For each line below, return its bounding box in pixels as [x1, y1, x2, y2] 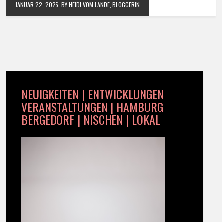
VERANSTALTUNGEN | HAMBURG [21, 98, 164, 116]
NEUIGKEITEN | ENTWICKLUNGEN [21, 85, 164, 103]
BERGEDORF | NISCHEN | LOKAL [21, 111, 161, 129]
